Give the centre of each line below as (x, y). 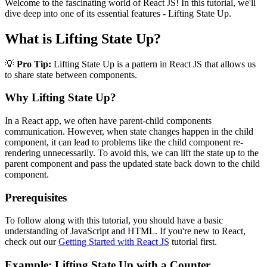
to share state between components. (71, 74)
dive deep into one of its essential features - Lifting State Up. (118, 13)
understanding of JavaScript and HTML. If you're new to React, (125, 231)
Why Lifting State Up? (60, 98)
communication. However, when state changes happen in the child (129, 131)
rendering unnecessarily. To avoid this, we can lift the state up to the (132, 153)
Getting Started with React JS (114, 242)
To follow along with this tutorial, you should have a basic (114, 221)
